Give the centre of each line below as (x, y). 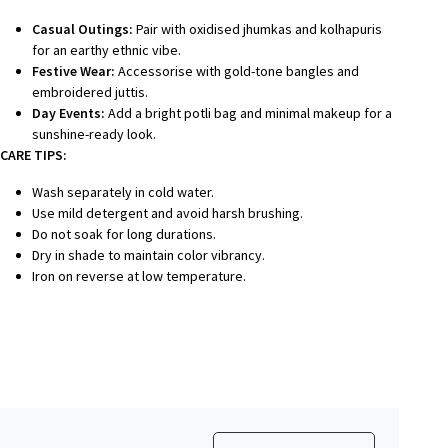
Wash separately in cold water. (122, 191)
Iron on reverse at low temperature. (138, 275)
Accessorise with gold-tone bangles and (236, 70)
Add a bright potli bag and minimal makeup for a (248, 112)
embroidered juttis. (89, 91)
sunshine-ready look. (93, 133)
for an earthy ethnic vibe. (106, 49)
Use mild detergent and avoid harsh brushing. (167, 212)
